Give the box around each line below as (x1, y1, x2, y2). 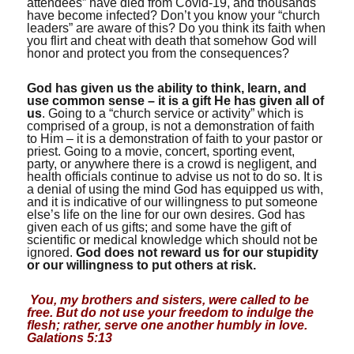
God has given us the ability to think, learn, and (27, 81, 307, 95)
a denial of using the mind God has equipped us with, (27, 183, 324, 196)
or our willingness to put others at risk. (27, 258, 257, 272)
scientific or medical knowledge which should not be (27, 233, 318, 247)
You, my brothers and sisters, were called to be (27, 293, 310, 307)
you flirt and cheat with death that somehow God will (27, 34, 318, 47)
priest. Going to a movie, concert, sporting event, (27, 145, 296, 158)
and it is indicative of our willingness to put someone (27, 195, 318, 209)
